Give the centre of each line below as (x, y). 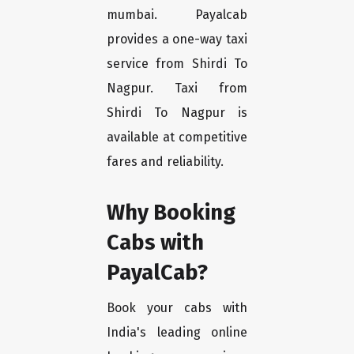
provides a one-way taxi (177, 40)
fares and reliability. (165, 162)
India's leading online (177, 333)
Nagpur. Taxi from (177, 88)
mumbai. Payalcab (177, 15)
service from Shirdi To (177, 64)
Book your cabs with (177, 308)
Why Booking (171, 213)
